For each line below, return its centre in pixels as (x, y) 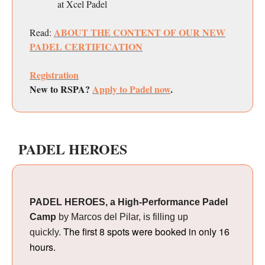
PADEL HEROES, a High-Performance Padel (129, 202)
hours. (43, 247)
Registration (54, 75)
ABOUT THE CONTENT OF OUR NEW (140, 33)
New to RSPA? (61, 89)
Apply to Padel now (131, 89)
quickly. (46, 232)
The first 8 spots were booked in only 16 (146, 232)
